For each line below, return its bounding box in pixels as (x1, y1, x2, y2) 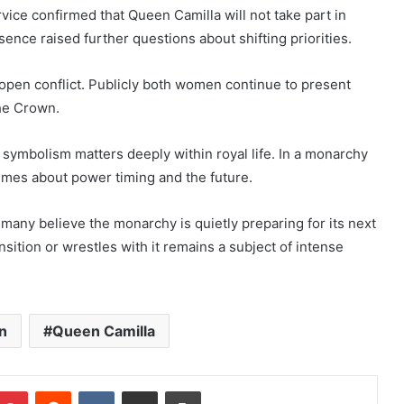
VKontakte (114, 382, 171, 398)
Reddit (70, 382, 106, 398)
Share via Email (157, 382, 186, 398)
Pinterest (27, 382, 78, 398)
